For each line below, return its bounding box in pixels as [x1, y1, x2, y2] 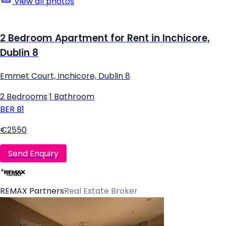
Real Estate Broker [64, 187, 138, 196]
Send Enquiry [8, 149, 59, 158]
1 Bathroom [49, 92, 94, 101]
